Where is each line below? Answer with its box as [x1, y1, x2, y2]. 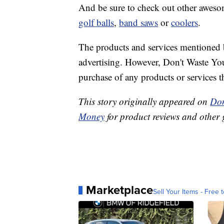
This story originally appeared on [78, 95, 210, 108]
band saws [119, 16, 158, 29]
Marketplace [86, 181, 153, 199]
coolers [171, 16, 198, 29]
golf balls [78, 16, 114, 29]
